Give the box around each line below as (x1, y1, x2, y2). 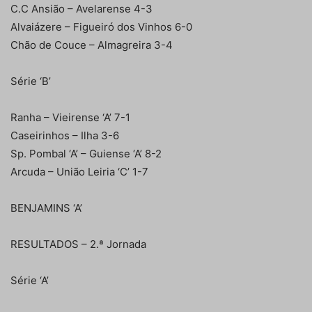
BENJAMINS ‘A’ (10, 201, 82, 215)
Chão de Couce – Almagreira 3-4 (10, 38, 173, 52)
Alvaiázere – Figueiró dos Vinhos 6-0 (10, 20, 192, 34)
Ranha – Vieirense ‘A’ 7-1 (10, 111, 130, 125)
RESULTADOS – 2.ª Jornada (10, 237, 146, 251)
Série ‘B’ (10, 75, 51, 88)
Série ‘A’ (10, 274, 49, 288)
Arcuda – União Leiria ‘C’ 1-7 (10, 165, 148, 179)
